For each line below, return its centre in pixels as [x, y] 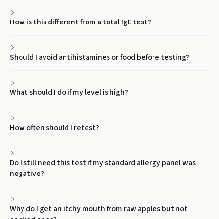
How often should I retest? [55, 128]
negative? [27, 174]
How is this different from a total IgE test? [80, 22]
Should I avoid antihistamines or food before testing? [99, 57]
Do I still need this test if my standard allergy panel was [103, 163]
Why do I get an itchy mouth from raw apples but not [99, 209]
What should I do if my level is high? [69, 92]
